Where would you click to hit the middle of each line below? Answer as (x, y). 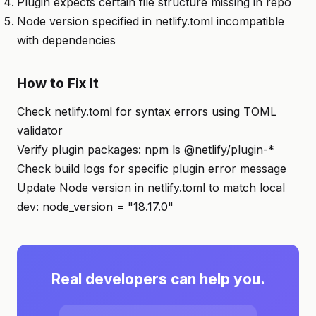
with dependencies (66, 40)
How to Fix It (58, 83)
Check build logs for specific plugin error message (152, 169)
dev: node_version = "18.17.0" (95, 207)
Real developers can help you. (158, 279)
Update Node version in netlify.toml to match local (151, 188)
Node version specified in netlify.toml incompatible (151, 21)
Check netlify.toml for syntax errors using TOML (147, 111)
